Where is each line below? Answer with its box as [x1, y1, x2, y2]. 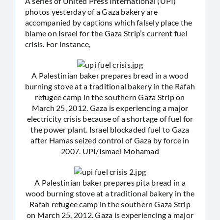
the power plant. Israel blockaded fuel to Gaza [30, 124, 190, 134]
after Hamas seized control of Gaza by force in [30, 135, 190, 145]
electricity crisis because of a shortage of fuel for [27, 113, 193, 123]
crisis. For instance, [25, 39, 91, 49]
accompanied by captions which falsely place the [25, 17, 192, 27]
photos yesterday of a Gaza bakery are [25, 6, 158, 16]
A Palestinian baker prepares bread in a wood [31, 70, 189, 80]
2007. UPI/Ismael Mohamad [61, 146, 159, 156]
